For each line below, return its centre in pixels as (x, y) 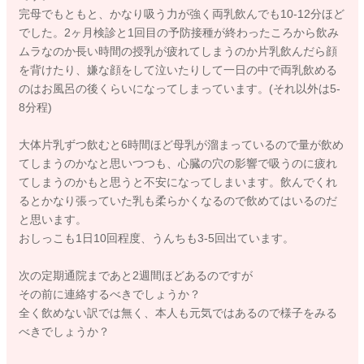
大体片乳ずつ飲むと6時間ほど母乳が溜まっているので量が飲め (181, 145)
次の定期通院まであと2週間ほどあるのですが (135, 276)
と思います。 (52, 220)
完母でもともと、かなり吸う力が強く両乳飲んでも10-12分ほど (181, 14)
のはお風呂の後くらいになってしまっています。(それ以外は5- (179, 89)
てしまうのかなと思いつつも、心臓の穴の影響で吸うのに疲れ (178, 164)
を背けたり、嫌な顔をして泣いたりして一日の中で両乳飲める (178, 70)
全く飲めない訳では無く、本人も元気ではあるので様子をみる (178, 313)
